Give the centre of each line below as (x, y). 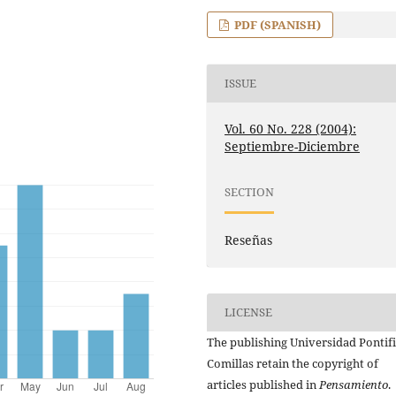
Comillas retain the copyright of (293, 363)
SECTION (250, 192)
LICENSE (249, 312)
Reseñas (249, 240)
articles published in (263, 384)
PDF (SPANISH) (277, 24)
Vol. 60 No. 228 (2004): (291, 128)
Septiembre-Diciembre (293, 146)
